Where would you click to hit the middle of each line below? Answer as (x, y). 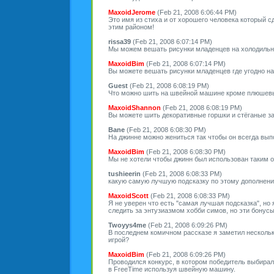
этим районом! (131, 27)
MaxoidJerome (132, 12)
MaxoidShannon (135, 107)
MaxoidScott (128, 195)
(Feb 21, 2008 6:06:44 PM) (196, 12)
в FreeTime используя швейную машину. (172, 269)
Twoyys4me (127, 225)
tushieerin (124, 173)
